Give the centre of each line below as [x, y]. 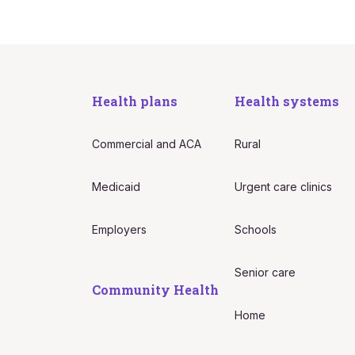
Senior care [265, 272]
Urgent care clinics [284, 187]
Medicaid [116, 187]
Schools [256, 229]
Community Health [155, 290]
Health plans [134, 101]
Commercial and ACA [146, 144]
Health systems [287, 101]
